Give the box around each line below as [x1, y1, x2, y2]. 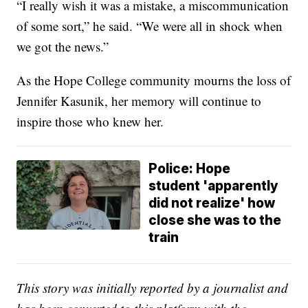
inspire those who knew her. [16, 112, 164, 130]
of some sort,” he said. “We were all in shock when [16, 16, 283, 34]
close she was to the [148, 212, 282, 228]
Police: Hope [148, 160, 231, 177]
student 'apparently [148, 177, 279, 194]
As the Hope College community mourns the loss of [16, 71, 291, 89]
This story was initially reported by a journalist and [16, 278, 289, 296]
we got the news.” [16, 37, 109, 55]
